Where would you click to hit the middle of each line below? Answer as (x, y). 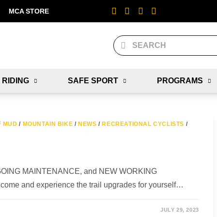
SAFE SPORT (93, 81)
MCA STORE (29, 11)
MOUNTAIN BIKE (48, 124)
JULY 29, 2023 (179, 210)
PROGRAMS (180, 81)
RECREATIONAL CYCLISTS (143, 124)
